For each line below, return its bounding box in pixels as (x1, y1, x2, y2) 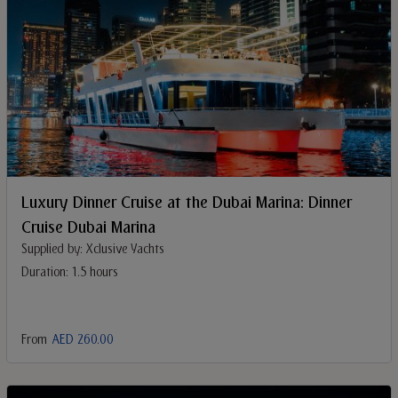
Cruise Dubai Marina (21, 215, 155, 241)
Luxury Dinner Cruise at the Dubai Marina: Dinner (21, 190, 352, 216)
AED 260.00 (52, 330, 114, 350)
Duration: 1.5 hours (21, 263, 118, 283)
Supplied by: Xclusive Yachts (21, 240, 164, 259)
